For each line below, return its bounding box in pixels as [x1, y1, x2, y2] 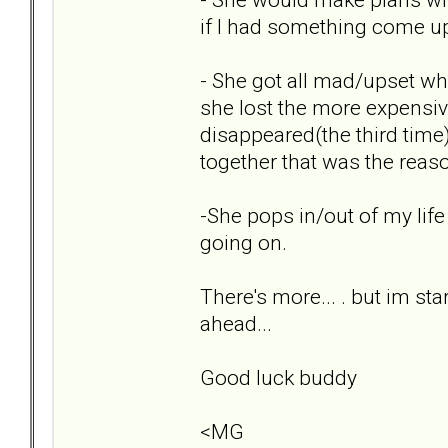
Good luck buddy [200, 364, 357, 390]
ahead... [200, 310, 272, 336]
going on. [200, 229, 287, 255]
